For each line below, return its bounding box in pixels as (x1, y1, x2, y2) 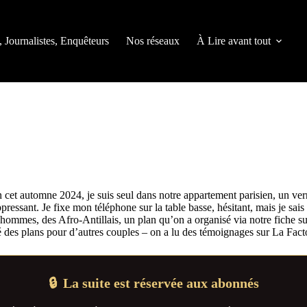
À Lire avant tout (196, 35, 271, 47)
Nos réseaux (125, 35, 180, 47)
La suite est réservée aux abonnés (62, 275, 259, 291)
